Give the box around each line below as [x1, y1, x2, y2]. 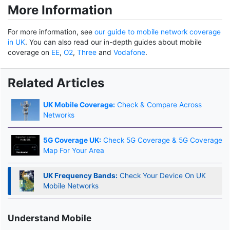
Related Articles [8, 75, 105, 91]
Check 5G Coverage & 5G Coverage [101, 136, 222, 145]
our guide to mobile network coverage [94, 28, 221, 36]
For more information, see [8, 28, 94, 36]
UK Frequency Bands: [43, 171, 118, 180]
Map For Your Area [43, 146, 104, 155]
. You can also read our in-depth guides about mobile [25, 38, 202, 47]
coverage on [8, 48, 51, 57]
